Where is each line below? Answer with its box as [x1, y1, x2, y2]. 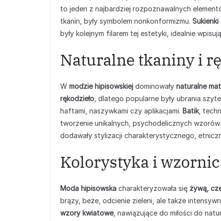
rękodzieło [60, 94, 94, 103]
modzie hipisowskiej [69, 82, 133, 90]
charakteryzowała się [116, 184, 189, 192]
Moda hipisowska [60, 184, 116, 192]
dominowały [133, 82, 176, 90]
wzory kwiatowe [60, 209, 113, 217]
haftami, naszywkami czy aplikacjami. [60, 107, 183, 115]
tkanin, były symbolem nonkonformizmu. [60, 17, 192, 25]
